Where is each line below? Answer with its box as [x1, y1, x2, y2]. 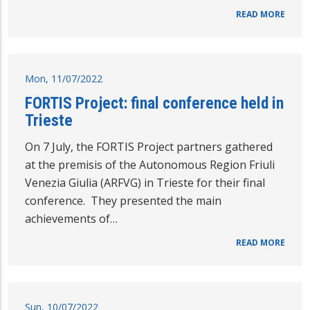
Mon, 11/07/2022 [25, 71, 102, 85]
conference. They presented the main [25, 192, 221, 208]
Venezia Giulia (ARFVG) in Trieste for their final [25, 174, 265, 190]
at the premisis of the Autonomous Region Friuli [25, 156, 275, 172]
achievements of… [25, 210, 118, 226]
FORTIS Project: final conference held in [25, 93, 284, 113]
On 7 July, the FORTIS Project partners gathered [25, 138, 273, 154]
